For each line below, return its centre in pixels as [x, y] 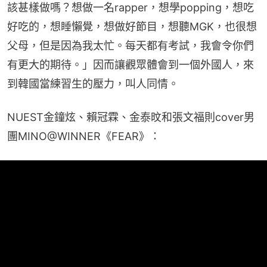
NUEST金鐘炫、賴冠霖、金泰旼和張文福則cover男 [131, 117]
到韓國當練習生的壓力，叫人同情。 [93, 83]
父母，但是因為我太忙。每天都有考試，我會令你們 [131, 45]
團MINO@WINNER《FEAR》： [84, 136]
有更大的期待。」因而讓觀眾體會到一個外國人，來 [131, 64]
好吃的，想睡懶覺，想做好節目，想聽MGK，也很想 [132, 26]
